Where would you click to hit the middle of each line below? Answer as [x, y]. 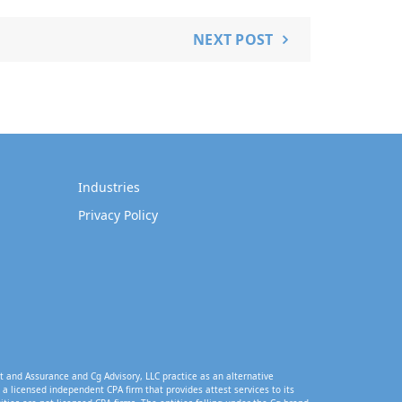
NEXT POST [233, 39]
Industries [109, 187]
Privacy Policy [118, 215]
